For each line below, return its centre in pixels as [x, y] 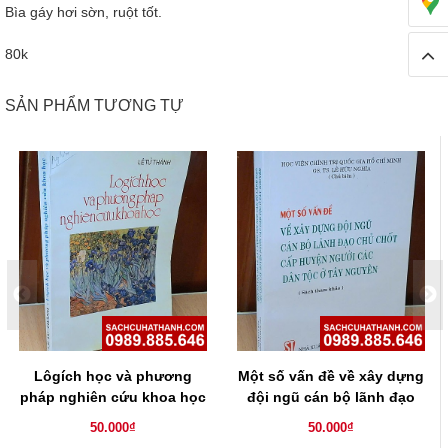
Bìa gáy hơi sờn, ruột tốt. [85, 12]
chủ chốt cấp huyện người [331, 418]
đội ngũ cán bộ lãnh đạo [331, 397]
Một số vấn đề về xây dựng [331, 376]
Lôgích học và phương [113, 376]
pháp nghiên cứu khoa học [113, 397]
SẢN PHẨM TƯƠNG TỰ [94, 106]
